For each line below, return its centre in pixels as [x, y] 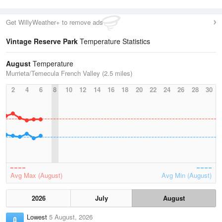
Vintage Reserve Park [42, 41]
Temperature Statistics [114, 41]
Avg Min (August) [187, 175]
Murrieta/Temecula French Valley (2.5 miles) [69, 73]
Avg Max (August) [36, 175]
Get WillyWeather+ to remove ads [55, 22]
